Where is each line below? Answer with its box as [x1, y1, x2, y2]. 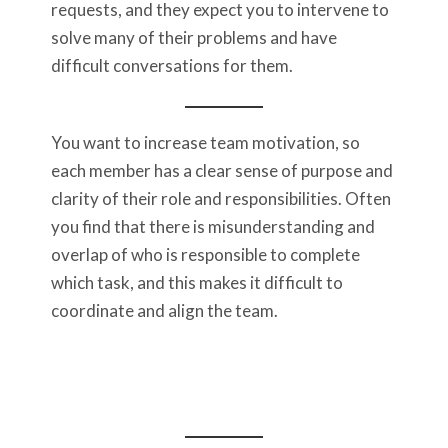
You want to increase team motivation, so [51, 132, 360, 154]
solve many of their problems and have [51, 27, 337, 49]
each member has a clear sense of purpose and [51, 160, 393, 182]
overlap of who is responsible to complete [51, 244, 360, 266]
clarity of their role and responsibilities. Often [51, 188, 391, 210]
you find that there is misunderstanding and [51, 216, 375, 238]
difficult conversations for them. [51, 55, 293, 77]
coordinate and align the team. [51, 300, 281, 322]
